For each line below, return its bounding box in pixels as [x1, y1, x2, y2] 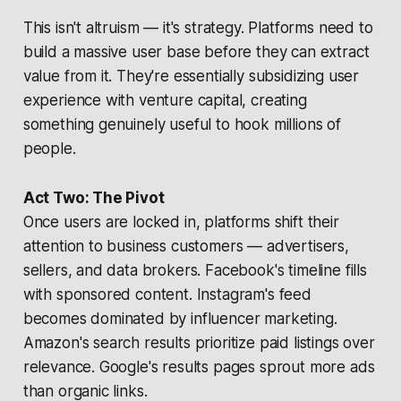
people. [22, 140, 76, 158]
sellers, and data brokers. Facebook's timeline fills [22, 261, 367, 280]
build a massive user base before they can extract [22, 43, 370, 62]
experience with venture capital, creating [22, 91, 307, 110]
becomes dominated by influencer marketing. [22, 310, 337, 328]
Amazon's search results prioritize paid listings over [22, 334, 375, 353]
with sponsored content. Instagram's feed [22, 286, 311, 304]
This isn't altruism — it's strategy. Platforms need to [22, 19, 373, 38]
